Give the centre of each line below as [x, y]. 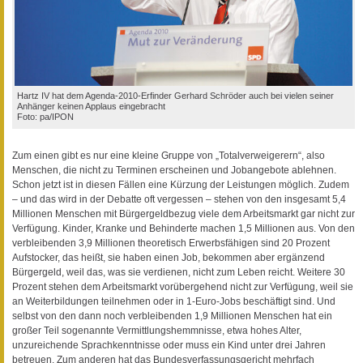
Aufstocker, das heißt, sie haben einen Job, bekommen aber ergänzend [169, 258]
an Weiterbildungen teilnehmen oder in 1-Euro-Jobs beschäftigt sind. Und [174, 302]
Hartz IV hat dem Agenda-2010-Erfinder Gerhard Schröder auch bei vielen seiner [175, 96]
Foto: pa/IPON [45, 117]
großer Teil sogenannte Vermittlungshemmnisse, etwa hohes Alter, [157, 331]
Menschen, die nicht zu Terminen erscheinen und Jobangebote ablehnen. [174, 171]
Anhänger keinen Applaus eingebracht [91, 107]
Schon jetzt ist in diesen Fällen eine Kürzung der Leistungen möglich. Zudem [181, 185]
